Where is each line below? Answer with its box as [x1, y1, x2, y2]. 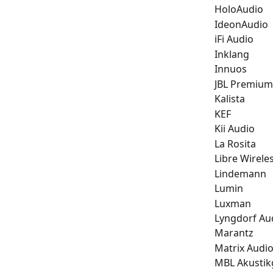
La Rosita [214, 136, 256, 151]
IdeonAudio [214, 17, 268, 31]
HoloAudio [214, 2, 263, 16]
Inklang [214, 47, 249, 61]
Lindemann [214, 166, 266, 180]
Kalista [214, 92, 245, 106]
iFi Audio [214, 32, 253, 46]
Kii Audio [214, 122, 255, 136]
